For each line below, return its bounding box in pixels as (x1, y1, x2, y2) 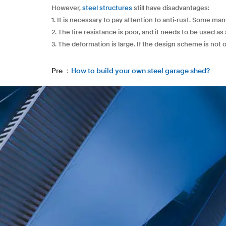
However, (51, 5, 82, 12)
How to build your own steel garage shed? (71, 68, 210, 75)
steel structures (82, 5, 132, 12)
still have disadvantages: (132, 5, 209, 12)
